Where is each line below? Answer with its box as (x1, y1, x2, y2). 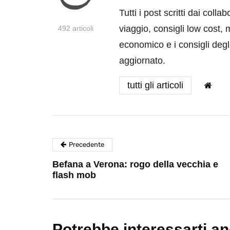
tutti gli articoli (127, 80, 183, 91)
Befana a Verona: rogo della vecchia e (52, 159, 218, 170)
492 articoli (57, 24, 93, 33)
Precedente (69, 141, 104, 149)
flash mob (52, 170, 96, 181)
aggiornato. (119, 55, 165, 66)
